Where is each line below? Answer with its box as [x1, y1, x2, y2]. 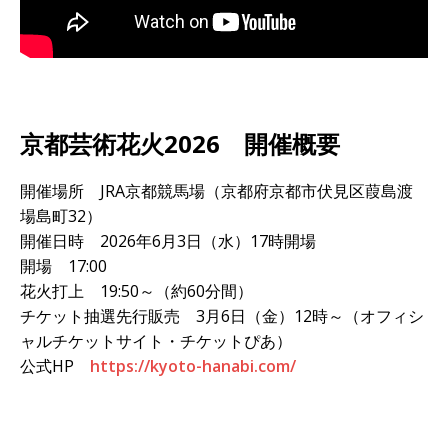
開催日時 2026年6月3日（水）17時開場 [20, 229, 316, 252]
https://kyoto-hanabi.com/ [90, 354, 296, 377]
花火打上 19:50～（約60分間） [20, 279, 253, 302]
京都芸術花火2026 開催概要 [20, 126, 340, 160]
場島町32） [20, 204, 102, 227]
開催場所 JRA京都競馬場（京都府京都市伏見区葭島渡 [20, 179, 413, 202]
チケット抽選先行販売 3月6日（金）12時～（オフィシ [20, 304, 424, 327]
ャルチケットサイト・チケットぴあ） [20, 329, 292, 352]
